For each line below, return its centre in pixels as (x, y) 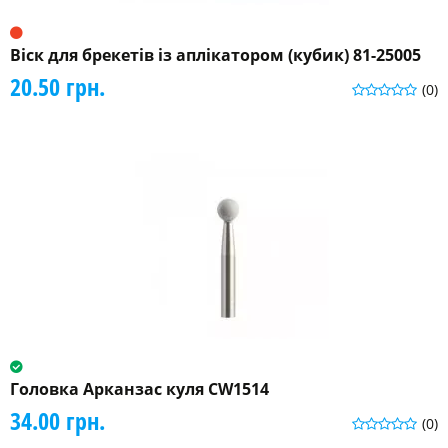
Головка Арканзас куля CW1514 (139, 389)
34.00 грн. (57, 421)
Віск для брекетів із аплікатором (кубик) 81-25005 (215, 55)
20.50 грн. (57, 87)
